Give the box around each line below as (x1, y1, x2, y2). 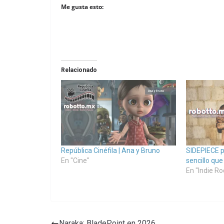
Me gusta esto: (61, 2, 103, 11)
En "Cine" (61, 156, 89, 165)
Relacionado (61, 66, 97, 74)
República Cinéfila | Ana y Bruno (61, 146, 160, 155)
